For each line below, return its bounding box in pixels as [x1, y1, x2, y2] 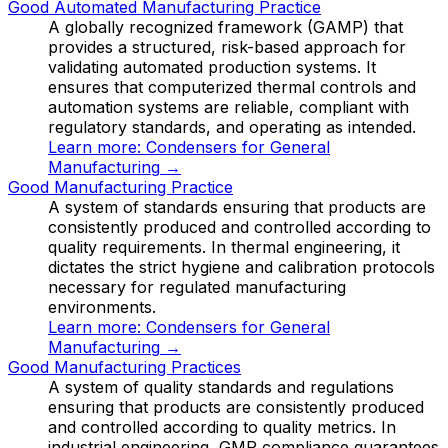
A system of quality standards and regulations [48, 376, 394, 397]
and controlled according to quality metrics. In [48, 416, 396, 437]
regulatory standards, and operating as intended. [48, 116, 416, 137]
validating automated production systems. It [48, 56, 376, 77]
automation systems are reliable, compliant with [48, 96, 409, 117]
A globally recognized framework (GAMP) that [48, 16, 403, 37]
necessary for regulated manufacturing [48, 276, 346, 297]
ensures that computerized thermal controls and [48, 76, 416, 97]
